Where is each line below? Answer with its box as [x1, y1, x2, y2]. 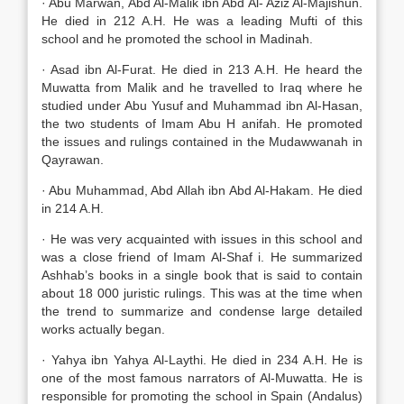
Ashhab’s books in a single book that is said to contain [41, 268, 363, 282]
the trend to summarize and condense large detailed [41, 304, 363, 318]
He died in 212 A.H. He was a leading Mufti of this [41, 14, 363, 28]
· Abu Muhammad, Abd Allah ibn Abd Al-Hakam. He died [41, 183, 363, 197]
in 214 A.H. [41, 201, 104, 216]
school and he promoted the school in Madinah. [41, 32, 313, 46]
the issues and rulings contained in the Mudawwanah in [41, 134, 363, 149]
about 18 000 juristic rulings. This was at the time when [41, 286, 363, 300]
